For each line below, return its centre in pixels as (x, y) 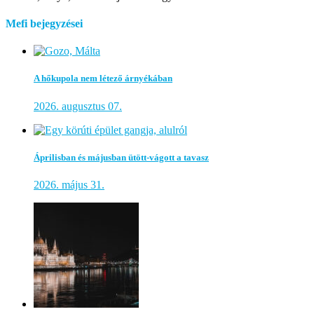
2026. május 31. (69, 184)
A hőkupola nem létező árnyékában (103, 78)
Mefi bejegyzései (44, 23)
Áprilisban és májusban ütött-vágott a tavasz (121, 157)
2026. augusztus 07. (78, 106)
